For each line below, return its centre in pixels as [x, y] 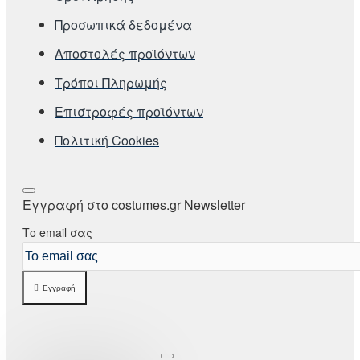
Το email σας [57, 232]
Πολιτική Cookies [107, 140]
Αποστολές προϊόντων [125, 53]
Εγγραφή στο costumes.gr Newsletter [134, 204]
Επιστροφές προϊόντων [129, 111]
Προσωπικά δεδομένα [123, 24]
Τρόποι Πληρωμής [111, 82]
